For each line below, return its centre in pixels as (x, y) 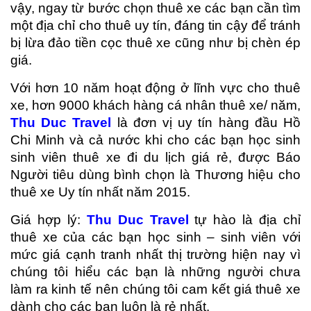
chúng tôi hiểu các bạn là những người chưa (155, 271)
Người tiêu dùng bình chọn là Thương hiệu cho (155, 174)
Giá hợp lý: (49, 219)
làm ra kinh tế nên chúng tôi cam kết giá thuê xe (155, 289)
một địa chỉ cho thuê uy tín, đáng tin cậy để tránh (155, 25)
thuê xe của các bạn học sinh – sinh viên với (155, 237)
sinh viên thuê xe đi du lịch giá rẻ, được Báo (155, 157)
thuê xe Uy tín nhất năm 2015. (100, 192)
